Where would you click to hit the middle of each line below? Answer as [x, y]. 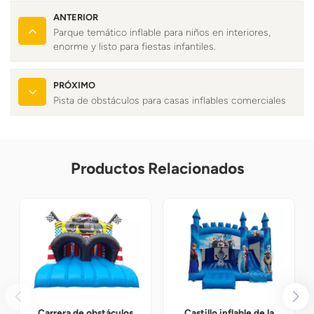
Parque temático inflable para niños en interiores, [162, 32]
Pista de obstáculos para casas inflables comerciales [170, 100]
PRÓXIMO [74, 85]
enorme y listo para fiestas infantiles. [135, 46]
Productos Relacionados [157, 168]
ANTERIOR [76, 17]
